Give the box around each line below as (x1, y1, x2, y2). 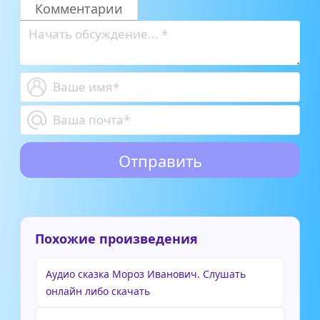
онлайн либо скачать (46, 284, 150, 298)
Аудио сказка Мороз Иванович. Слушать (46, 266, 246, 281)
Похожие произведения (35, 229, 198, 247)
